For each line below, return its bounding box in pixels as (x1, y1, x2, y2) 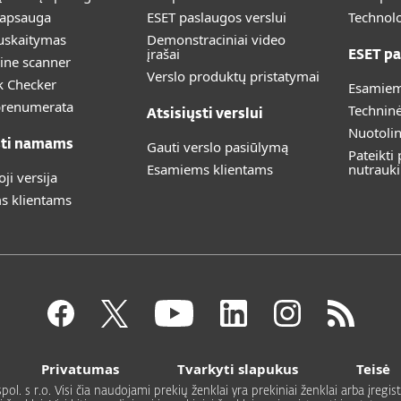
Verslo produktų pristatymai (147, 67, 320, 85)
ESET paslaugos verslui (147, 8, 286, 26)
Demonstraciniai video (147, 30, 286, 48)
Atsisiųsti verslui (147, 107, 263, 121)
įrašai (147, 45, 180, 63)
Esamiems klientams (147, 160, 273, 178)
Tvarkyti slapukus (177, 360, 298, 378)
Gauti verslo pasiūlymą (147, 138, 288, 156)
